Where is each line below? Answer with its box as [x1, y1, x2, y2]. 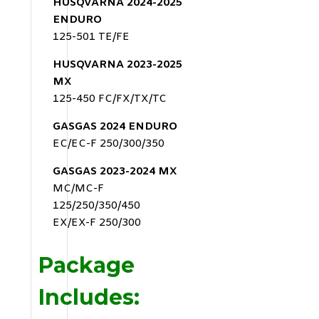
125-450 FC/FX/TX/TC [53, 91, 167, 106]
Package [38, 251, 135, 278]
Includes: [38, 283, 140, 310]
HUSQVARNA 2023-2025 [53, 57, 182, 72]
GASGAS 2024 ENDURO [53, 119, 177, 134]
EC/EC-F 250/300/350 [53, 136, 164, 151]
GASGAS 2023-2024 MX [53, 164, 177, 179]
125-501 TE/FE [53, 29, 130, 44]
